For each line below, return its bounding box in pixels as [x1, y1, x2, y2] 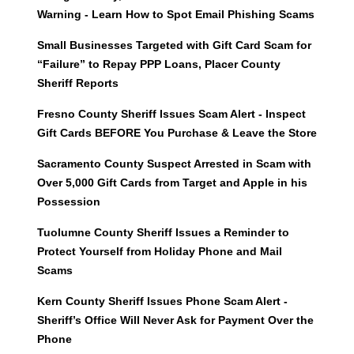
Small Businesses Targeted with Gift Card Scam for [36, 39, 311, 52]
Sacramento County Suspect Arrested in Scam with [36, 157, 311, 171]
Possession [36, 195, 100, 209]
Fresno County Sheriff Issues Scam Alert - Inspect [36, 107, 306, 121]
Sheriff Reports [36, 77, 119, 90]
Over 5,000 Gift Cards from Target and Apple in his [36, 176, 307, 190]
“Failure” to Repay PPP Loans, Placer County [36, 58, 281, 71]
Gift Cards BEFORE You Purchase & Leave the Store [36, 126, 317, 140]
